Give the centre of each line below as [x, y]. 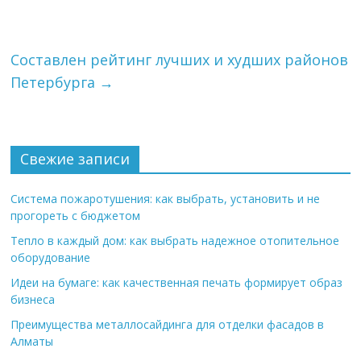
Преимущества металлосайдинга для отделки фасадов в [168, 324]
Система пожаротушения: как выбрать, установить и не [166, 199]
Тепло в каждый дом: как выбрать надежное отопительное [175, 241]
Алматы [32, 341]
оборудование [51, 257]
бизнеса [33, 299]
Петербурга [55, 82]
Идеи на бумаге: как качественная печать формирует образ [177, 282]
